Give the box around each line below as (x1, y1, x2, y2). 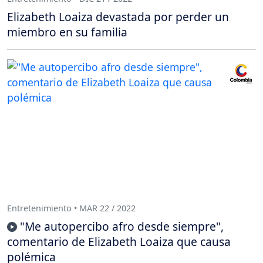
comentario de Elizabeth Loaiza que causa (7, 234, 231, 250)
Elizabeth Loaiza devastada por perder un (7, 9, 229, 25)
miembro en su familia (7, 24, 127, 41)
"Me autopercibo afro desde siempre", (20, 218, 224, 235)
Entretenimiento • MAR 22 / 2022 (7, 202, 136, 214)
